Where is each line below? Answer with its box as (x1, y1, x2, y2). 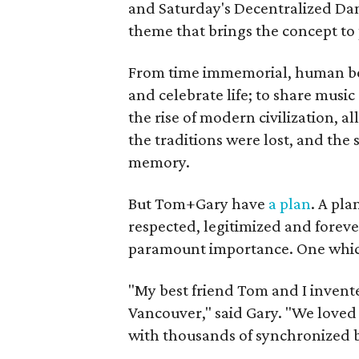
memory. (128, 152, 190, 171)
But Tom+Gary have (128, 194, 268, 213)
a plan (268, 194, 311, 213)
